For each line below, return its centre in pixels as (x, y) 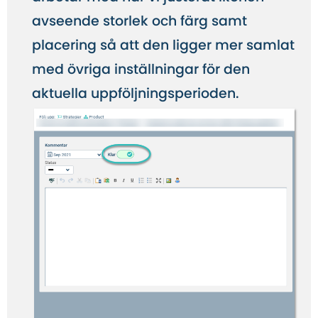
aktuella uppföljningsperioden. (136, 94)
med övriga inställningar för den (141, 70)
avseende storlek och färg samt (139, 21)
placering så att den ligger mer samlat (163, 45)
